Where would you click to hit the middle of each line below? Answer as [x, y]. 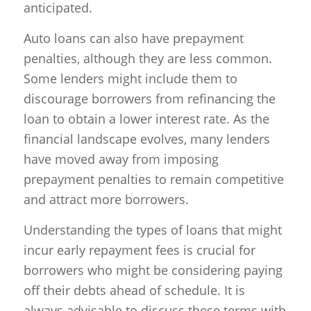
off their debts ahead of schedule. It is [134, 291]
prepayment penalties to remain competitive [153, 179]
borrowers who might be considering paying [153, 270]
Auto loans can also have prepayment [133, 38]
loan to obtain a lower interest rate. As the [146, 118]
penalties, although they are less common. [148, 58]
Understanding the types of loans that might [152, 230]
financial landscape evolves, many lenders [146, 138]
